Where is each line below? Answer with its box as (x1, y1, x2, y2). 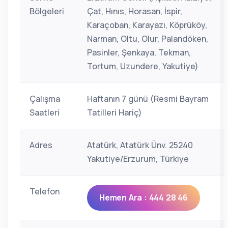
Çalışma (30, 93, 60, 104)
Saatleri (30, 107, 60, 118)
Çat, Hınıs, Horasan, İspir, (87, 6, 182, 17)
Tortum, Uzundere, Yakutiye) (87, 61, 198, 72)
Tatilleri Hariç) (87, 107, 142, 118)
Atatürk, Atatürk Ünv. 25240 (87, 139, 193, 151)
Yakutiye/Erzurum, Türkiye (87, 153, 189, 164)
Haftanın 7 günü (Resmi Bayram (87, 93, 209, 104)
